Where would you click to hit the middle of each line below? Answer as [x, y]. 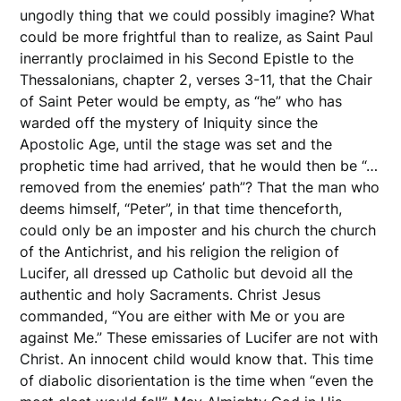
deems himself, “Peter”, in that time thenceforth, [181, 208]
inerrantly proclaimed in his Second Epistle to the [187, 58]
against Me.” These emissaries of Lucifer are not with [199, 337]
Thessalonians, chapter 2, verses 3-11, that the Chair [196, 79]
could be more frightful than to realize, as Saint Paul [197, 36]
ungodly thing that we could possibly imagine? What [198, 15]
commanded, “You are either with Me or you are [183, 316]
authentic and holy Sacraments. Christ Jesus [171, 294]
